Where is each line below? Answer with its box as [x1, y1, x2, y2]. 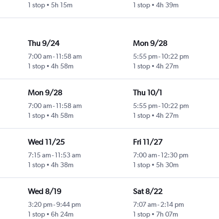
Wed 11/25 [27, 137, 65, 147]
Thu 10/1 [132, 88, 162, 98]
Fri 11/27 [132, 137, 162, 147]
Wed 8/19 [27, 187, 61, 197]
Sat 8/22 [132, 187, 162, 197]
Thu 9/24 [27, 39, 59, 48]
